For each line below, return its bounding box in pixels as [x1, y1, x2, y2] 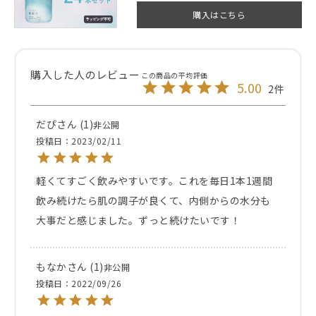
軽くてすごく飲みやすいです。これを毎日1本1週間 [36, 173, 272, 188]
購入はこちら [193, 8, 246, 20]
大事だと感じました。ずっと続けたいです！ [36, 212, 241, 227]
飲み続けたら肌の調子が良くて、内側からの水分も [36, 193, 271, 207]
